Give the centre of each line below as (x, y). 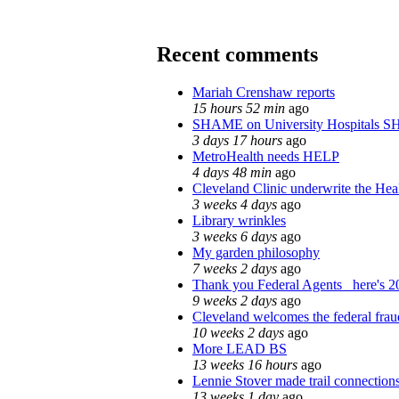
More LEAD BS (240, 348)
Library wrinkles (239, 220)
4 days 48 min (232, 172)
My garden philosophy (256, 252)
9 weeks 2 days (235, 300)
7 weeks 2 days (235, 268)
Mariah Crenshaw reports (264, 92)
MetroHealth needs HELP (266, 156)
